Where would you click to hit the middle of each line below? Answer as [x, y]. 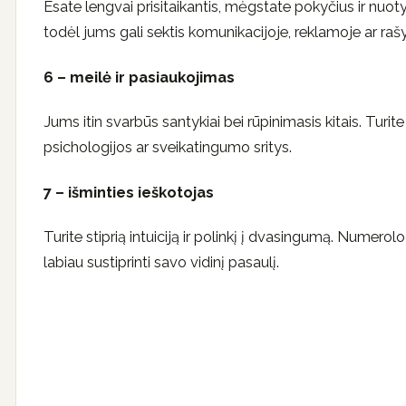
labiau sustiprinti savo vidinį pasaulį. [161, 262]
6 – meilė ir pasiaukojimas [139, 77]
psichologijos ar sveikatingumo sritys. [168, 147]
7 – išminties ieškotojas [129, 192]
